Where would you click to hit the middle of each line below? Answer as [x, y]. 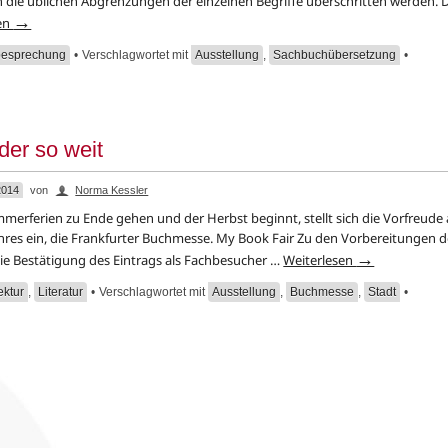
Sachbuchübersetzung [335, 55]
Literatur [61, 292]
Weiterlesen [320, 260]
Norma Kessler [112, 190]
